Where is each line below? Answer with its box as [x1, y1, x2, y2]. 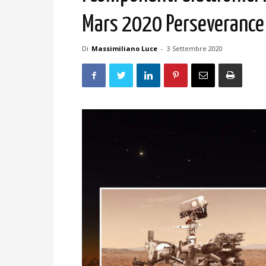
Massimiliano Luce [91, 44, 157, 53]
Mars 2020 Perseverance [82, 14, 264, 37]
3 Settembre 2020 [167, 44, 223, 53]
